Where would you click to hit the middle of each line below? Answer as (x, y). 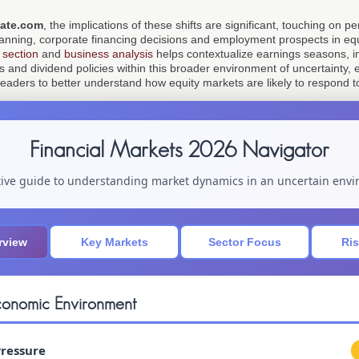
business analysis (109, 53)
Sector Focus (245, 242)
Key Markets (114, 242)
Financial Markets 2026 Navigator (179, 150)
